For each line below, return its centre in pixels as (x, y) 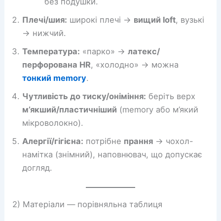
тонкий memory (55, 78)
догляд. (37, 167)
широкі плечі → (101, 19)
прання (139, 141)
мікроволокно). (53, 123)
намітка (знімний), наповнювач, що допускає (112, 154)
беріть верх (171, 96)
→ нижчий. (44, 33)
